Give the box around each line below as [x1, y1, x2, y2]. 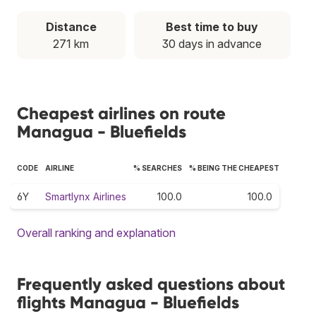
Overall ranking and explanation [17, 225, 176, 240]
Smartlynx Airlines [45, 190, 126, 202]
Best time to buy [166, 19, 259, 34]
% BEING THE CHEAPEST [189, 163, 279, 172]
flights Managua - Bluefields [17, 291, 239, 312]
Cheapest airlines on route [17, 102, 226, 123]
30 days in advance [162, 36, 262, 51]
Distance [45, 19, 97, 34]
